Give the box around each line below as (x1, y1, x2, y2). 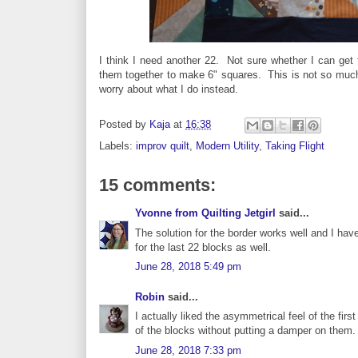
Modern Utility (196, 140, 259, 153)
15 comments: (99, 175, 216, 196)
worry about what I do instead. (99, 83, 238, 96)
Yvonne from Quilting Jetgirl (135, 207, 276, 220)
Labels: (99, 140, 136, 153)
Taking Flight (265, 140, 324, 153)
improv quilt (136, 140, 189, 153)
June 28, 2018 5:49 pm (135, 261, 241, 273)
